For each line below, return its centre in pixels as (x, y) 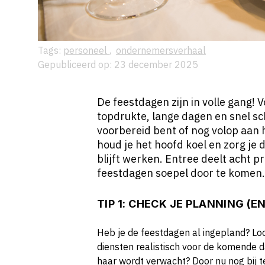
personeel (86, 50)
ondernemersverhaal (161, 50)
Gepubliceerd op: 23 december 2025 (118, 64)
